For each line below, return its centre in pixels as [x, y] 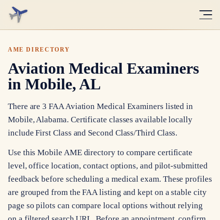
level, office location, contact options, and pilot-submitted [108, 166]
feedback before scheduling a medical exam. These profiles [110, 179]
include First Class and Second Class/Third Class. [93, 133]
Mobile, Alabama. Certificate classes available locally [100, 119]
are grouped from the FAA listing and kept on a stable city [107, 192]
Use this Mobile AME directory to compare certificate [100, 153]
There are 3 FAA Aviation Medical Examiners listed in [101, 106]
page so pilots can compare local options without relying [105, 206]
